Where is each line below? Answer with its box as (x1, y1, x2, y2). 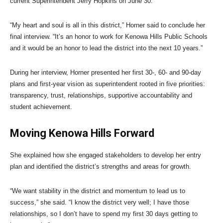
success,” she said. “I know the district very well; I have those (10, 199, 189, 206)
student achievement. (10, 103, 74, 111)
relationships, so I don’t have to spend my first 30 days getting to (10, 210, 198, 218)
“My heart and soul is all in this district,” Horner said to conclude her (10, 21, 205, 29)
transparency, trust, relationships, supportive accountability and (10, 92, 192, 99)
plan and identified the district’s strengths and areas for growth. (10, 163, 191, 170)
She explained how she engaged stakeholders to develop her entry (10, 151, 201, 159)
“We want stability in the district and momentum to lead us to (10, 187, 185, 195)
